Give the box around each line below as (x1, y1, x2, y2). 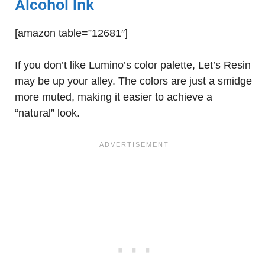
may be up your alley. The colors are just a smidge (15, 75, 252, 87)
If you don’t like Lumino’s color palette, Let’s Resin (15, 59, 251, 71)
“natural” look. (15, 107, 80, 119)
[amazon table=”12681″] (15, 27, 128, 39)
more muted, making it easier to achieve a (15, 91, 212, 103)
